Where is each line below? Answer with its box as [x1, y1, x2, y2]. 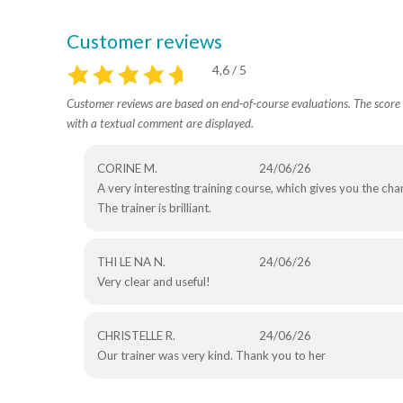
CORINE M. [96, 161, 157, 176]
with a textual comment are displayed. [67, 116, 254, 131]
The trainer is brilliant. [96, 201, 211, 216]
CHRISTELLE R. [96, 328, 175, 344]
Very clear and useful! [96, 274, 210, 290]
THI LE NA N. [96, 255, 166, 270]
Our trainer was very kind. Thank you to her [96, 348, 326, 363]
